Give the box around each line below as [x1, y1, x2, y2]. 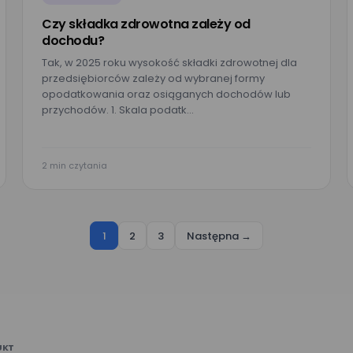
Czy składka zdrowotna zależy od [42, 15, 251, 33]
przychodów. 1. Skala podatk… [42, 102, 194, 117]
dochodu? [42, 32, 104, 50]
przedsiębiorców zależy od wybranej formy [42, 71, 265, 86]
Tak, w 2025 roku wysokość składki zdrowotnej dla [42, 55, 297, 70]
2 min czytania [42, 159, 107, 172]
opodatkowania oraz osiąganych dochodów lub [42, 87, 291, 102]
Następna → [187, 228, 251, 243]
